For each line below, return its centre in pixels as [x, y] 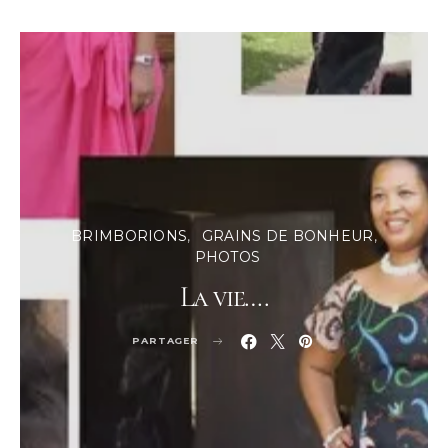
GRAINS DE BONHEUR [287, 235]
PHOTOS [227, 256]
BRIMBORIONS [129, 235]
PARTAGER [166, 340]
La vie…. [224, 296]
